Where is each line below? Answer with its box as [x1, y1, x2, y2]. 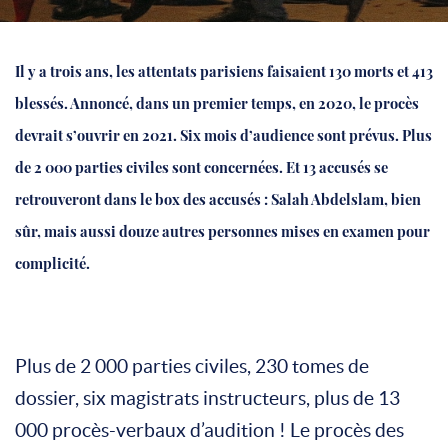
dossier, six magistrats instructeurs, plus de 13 [15, 387, 400, 409]
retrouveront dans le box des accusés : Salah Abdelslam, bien [15, 186, 421, 210]
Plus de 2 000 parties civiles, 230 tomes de [15, 355, 369, 377]
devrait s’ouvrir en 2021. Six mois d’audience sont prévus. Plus [15, 122, 432, 146]
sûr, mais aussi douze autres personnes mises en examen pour [15, 218, 430, 242]
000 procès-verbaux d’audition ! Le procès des [15, 419, 404, 441]
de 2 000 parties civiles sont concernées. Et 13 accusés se [15, 154, 388, 178]
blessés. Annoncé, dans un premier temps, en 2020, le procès [15, 90, 419, 114]
